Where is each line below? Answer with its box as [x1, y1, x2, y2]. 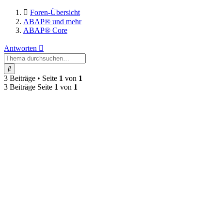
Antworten [4, 44, 37, 53]
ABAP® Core [23, 26, 67, 35]
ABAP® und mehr [23, 17, 81, 26]
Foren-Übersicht [30, 8, 80, 17]
